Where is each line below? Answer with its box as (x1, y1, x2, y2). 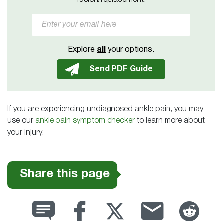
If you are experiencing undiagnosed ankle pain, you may (7, 106, 203, 112)
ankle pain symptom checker (35, 117, 135, 124)
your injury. (7, 129, 44, 136)
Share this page (19, 169, 110, 180)
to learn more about (135, 117, 205, 124)
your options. (106, 46, 154, 53)
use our (7, 117, 35, 124)
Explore (68, 46, 97, 53)
